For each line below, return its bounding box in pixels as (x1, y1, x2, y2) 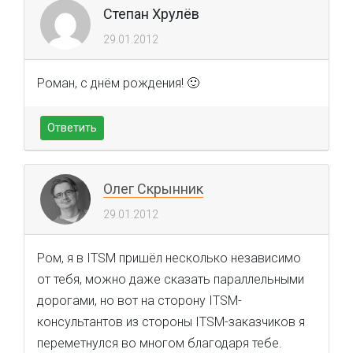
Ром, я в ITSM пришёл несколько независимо (37, 251, 301, 266)
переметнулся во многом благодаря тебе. (37, 336, 282, 351)
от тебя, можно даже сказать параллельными (37, 272, 304, 287)
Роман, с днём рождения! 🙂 (37, 76, 199, 91)
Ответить (47, 121, 97, 134)
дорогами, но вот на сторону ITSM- (37, 293, 242, 308)
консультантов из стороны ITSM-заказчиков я (37, 314, 305, 329)
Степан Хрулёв (103, 6, 199, 22)
